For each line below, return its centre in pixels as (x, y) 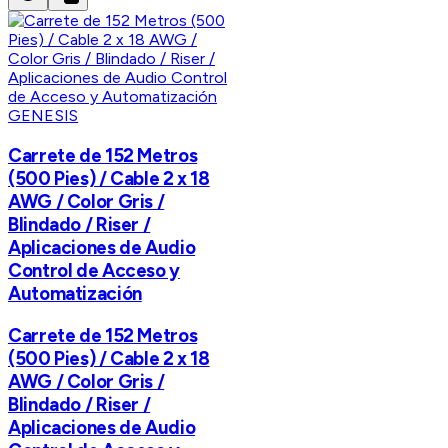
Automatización (75, 294)
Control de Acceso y (94, 271)
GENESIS (43, 116)
